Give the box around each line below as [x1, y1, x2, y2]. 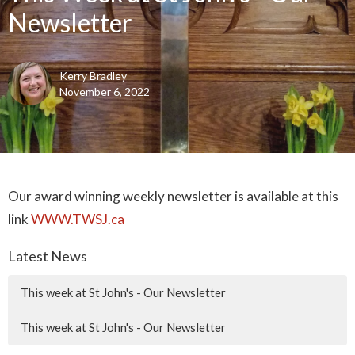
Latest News [8, 246, 87, 265]
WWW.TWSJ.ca [31, 210, 124, 227]
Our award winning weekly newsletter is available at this [8, 187, 338, 204]
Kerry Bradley [59, 68, 127, 82]
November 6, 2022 [59, 84, 150, 98]
